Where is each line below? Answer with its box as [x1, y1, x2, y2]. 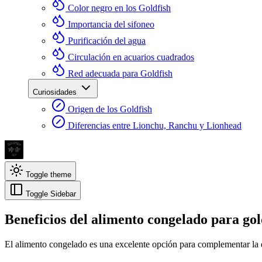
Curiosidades [33, 88, 79, 96]
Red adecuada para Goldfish [68, 68, 173, 78]
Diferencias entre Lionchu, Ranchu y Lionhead [68, 120, 242, 130]
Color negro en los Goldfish [68, 3, 171, 13]
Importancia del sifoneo [68, 19, 154, 29]
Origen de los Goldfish [68, 104, 152, 114]
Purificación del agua [68, 36, 146, 46]
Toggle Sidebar [26, 189, 76, 198]
